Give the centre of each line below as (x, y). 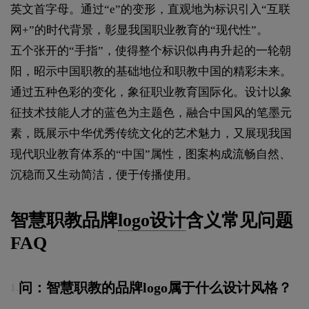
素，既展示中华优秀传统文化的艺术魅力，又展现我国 (151, 133)
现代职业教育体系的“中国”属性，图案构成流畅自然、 (151, 154)
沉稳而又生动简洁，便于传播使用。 (104, 175)
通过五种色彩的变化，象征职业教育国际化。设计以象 (151, 92)
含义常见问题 (239, 220)
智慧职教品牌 (64, 220)
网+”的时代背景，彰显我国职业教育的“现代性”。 (139, 30)
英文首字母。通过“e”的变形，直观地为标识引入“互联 (150, 9)
